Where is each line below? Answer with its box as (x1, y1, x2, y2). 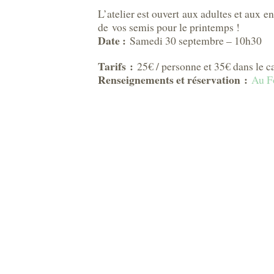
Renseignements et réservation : (98, 72, 248, 87)
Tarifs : (98, 58, 133, 74)
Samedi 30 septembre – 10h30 (130, 33, 262, 48)
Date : (98, 32, 130, 48)
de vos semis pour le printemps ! (98, 20, 240, 34)
